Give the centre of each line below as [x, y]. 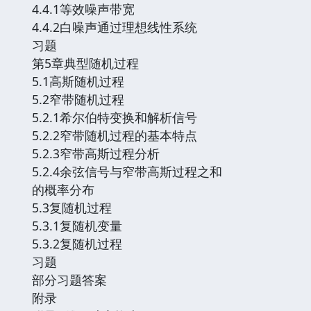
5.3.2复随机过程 [77, 243]
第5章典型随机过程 [85, 63]
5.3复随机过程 [72, 207]
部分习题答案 [69, 279]
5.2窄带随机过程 [78, 99]
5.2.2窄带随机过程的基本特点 [115, 135]
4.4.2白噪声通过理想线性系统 [115, 27]
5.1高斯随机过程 [78, 81]
